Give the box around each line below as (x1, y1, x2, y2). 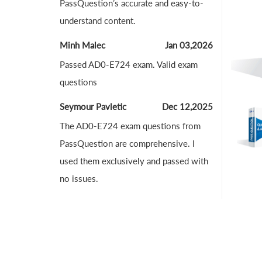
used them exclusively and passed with (60, 156, 208, 166)
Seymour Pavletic (60, 101, 126, 112)
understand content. (60, 15, 136, 26)
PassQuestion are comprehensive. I (60, 138, 195, 149)
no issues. (60, 173, 98, 184)
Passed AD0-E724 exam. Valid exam (60, 59, 198, 70)
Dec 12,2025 (161, 101, 213, 112)
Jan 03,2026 (164, 40, 213, 50)
